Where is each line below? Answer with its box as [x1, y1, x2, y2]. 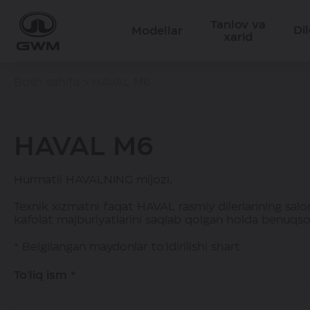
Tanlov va [210, 19, 266, 30]
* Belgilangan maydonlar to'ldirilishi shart [14, 241, 240, 253]
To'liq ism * [14, 270, 76, 282]
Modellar [131, 25, 183, 37]
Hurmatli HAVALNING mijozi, [14, 174, 172, 186]
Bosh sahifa [14, 77, 80, 88]
